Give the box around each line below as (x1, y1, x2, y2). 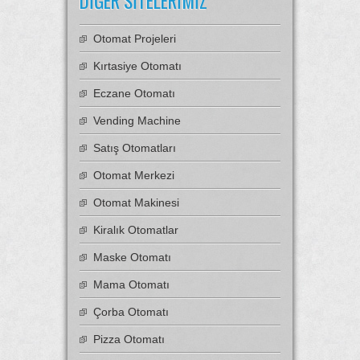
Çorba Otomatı (93, 305, 169, 318)
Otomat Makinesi (93, 195, 179, 209)
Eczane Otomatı (93, 86, 175, 100)
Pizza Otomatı (93, 332, 165, 346)
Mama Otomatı (93, 277, 170, 291)
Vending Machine (93, 113, 181, 127)
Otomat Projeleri (93, 31, 176, 45)
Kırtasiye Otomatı (93, 59, 182, 72)
